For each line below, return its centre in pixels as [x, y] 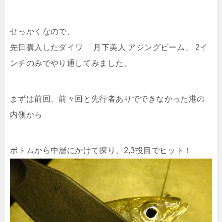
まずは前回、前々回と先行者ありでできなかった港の [108, 99]
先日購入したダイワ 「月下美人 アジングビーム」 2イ [109, 47]
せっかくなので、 [43, 31]
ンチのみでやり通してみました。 [71, 63]
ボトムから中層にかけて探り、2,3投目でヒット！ [101, 150]
